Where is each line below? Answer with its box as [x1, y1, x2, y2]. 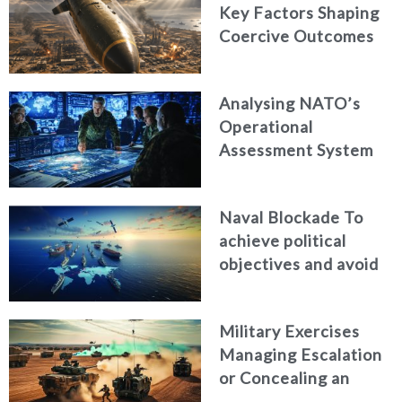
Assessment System [219, 140, 373, 161]
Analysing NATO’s [219, 93, 361, 114]
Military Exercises [219, 321, 360, 342]
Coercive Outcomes [219, 26, 374, 47]
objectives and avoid [219, 254, 379, 275]
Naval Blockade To [219, 207, 363, 228]
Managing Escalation [219, 345, 382, 365]
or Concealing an [219, 368, 350, 389]
